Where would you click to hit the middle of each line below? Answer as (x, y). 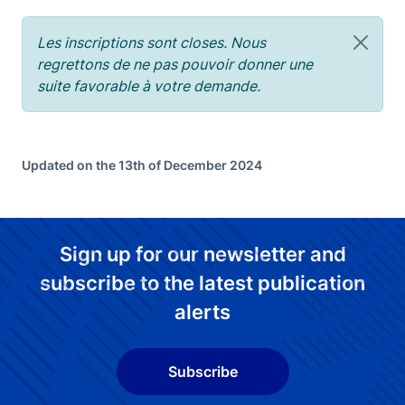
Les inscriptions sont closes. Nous (151, 42)
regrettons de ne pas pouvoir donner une (175, 64)
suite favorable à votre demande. (151, 86)
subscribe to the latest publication (202, 283)
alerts (202, 312)
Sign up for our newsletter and (202, 254)
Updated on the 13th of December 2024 (142, 165)
